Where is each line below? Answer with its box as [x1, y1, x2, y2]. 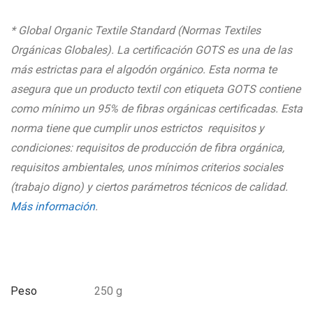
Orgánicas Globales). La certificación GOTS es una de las [10, 43, 292, 57]
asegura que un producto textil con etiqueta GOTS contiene [10, 82, 300, 96]
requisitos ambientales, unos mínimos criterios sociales [10, 161, 283, 174]
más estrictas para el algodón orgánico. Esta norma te [10, 63, 277, 76]
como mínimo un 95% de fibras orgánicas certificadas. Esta [10, 102, 303, 115]
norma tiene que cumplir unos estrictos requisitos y [10, 122, 264, 135]
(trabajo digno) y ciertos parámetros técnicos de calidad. [10, 180, 288, 194]
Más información [10, 200, 95, 213]
